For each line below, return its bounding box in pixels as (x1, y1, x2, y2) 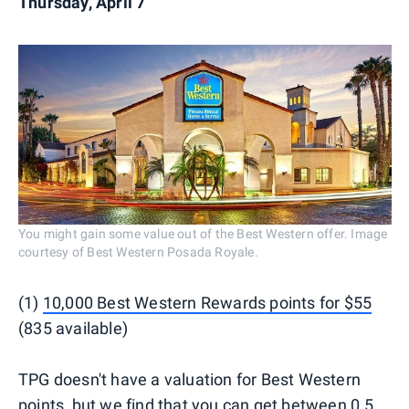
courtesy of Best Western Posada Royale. (18, 244, 258, 259)
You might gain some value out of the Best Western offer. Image (18, 225, 388, 241)
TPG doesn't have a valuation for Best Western (18, 369, 362, 389)
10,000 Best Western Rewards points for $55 (42, 292, 372, 312)
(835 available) (18, 318, 128, 338)
